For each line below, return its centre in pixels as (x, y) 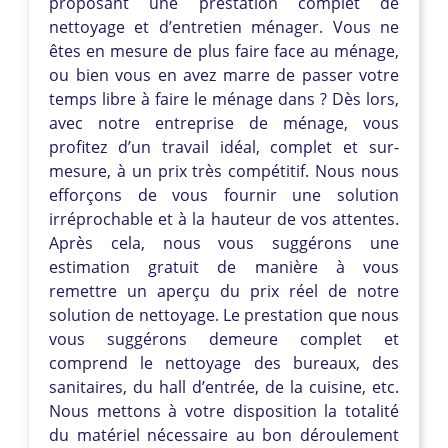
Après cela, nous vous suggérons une (224, 242)
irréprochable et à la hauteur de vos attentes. (224, 218)
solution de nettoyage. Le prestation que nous (224, 314)
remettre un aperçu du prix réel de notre (224, 290)
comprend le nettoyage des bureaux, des (224, 362)
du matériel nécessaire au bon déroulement (224, 434)
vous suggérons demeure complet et (224, 338)
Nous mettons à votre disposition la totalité (224, 410)
